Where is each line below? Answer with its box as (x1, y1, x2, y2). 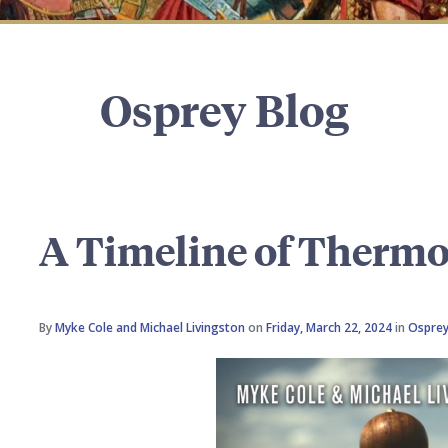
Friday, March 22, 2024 (266, 319, 393, 336)
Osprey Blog (99, 81, 349, 138)
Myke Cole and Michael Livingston (55, 319, 246, 336)
